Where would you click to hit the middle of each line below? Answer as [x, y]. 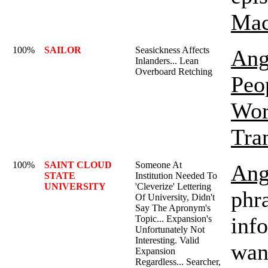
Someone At [159, 165]
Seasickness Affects [172, 50]
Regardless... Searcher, [178, 262]
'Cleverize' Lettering [173, 186]
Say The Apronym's [173, 208]
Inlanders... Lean [167, 61]
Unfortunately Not [170, 229]
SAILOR [63, 50]
